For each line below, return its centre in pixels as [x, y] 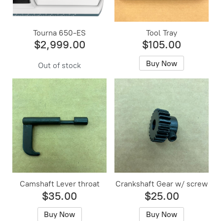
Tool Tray [162, 33]
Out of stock [60, 66]
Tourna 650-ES [60, 33]
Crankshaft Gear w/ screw [162, 184]
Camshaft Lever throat [59, 184]
